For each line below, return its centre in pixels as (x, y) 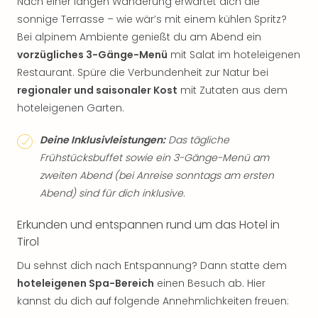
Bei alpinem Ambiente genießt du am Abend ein (139, 37)
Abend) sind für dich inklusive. (113, 193)
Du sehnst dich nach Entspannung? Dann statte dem (152, 265)
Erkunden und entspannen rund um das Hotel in (148, 225)
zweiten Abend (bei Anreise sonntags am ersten (157, 175)
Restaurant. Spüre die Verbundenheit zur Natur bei (143, 72)
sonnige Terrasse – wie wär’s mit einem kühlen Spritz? (152, 19)
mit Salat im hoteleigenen (234, 55)
